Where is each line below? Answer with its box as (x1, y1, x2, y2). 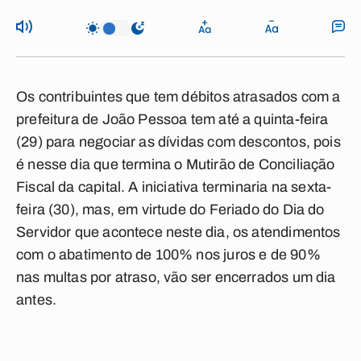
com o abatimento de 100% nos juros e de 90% (16, 247, 321, 263)
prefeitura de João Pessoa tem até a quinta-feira (16, 111, 329, 127)
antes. (16, 292, 57, 308)
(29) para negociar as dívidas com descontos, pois (16, 134, 341, 150)
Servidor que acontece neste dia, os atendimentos (16, 224, 341, 240)
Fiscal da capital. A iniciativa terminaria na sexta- (16, 179, 332, 195)
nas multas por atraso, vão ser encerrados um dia (16, 269, 336, 285)
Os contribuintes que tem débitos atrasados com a (16, 89, 341, 105)
